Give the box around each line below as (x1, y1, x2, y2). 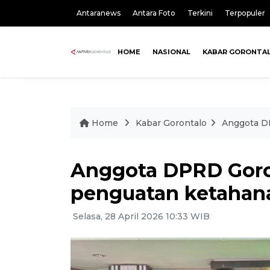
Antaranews (77, 8, 121, 17)
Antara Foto (133, 8, 175, 17)
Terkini (187, 8, 213, 17)
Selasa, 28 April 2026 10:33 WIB (71, 211, 210, 222)
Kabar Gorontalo (136, 118, 207, 128)
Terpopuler (225, 8, 265, 17)
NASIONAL (152, 48, 191, 56)
